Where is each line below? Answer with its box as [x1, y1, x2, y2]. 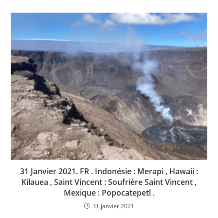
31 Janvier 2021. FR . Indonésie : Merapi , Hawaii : [20, 165, 198, 177]
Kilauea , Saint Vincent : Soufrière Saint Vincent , [21, 176, 197, 187]
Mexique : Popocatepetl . [63, 187, 155, 198]
